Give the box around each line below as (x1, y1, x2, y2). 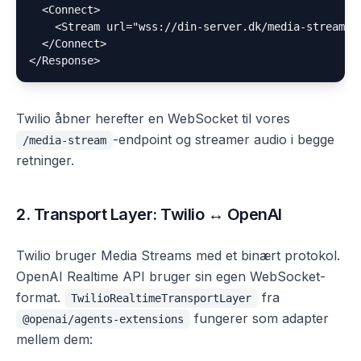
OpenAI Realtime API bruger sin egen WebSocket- (16, 268, 326, 284)
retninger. (16, 152, 74, 168)
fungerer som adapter (190, 310, 329, 326)
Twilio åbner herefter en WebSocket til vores (16, 110, 290, 127)
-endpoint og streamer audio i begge (113, 131, 334, 147)
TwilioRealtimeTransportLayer (71, 292, 251, 305)
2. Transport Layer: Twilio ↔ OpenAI (16, 205, 282, 224)
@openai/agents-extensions (23, 313, 184, 326)
